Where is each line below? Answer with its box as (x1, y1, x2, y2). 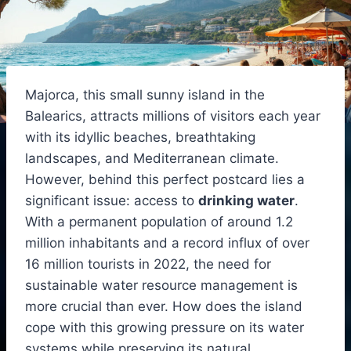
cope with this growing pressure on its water (25, 319, 304, 335)
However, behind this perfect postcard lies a (25, 171, 305, 187)
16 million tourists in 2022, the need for (25, 255, 271, 272)
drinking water (198, 192, 295, 208)
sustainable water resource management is (25, 277, 298, 293)
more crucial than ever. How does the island (25, 298, 302, 314)
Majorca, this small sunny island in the (25, 86, 265, 103)
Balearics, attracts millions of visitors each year (25, 107, 320, 124)
